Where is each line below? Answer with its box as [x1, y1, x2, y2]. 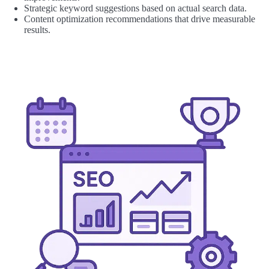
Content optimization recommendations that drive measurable [24, 14, 255, 25]
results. [24, 25, 50, 35]
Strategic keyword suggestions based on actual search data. [24, 3, 247, 14]
